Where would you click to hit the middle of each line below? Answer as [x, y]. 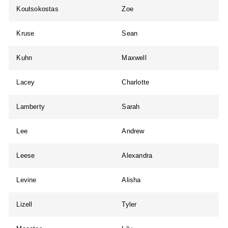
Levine [26, 180]
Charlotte [136, 82]
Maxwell [134, 58]
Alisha [131, 180]
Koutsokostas [37, 9]
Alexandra [137, 156]
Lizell [24, 205]
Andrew [133, 131]
